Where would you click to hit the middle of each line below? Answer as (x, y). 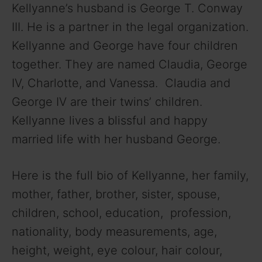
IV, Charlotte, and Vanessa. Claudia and (121, 83)
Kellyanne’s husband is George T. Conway (127, 8)
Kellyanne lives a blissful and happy (110, 121)
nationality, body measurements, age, (114, 232)
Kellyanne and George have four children (125, 46)
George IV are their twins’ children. (107, 102)
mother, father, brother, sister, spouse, (116, 194)
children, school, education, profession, (121, 213)
